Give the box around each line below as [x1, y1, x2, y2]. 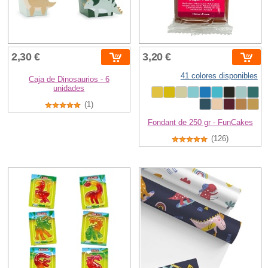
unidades [53, 84, 85, 93]
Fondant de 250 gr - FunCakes [147, 118, 253, 127]
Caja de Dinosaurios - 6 [28, 75, 109, 84]
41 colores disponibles [180, 71, 258, 81]
